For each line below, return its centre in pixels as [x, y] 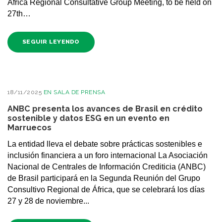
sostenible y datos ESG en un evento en [88, 118]
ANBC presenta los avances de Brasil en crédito [105, 109]
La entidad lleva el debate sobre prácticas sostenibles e [105, 144]
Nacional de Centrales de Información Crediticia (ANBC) [107, 167]
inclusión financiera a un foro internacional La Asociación [108, 156]
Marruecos [29, 127]
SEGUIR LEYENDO [51, 42]
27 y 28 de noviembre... [48, 201]
